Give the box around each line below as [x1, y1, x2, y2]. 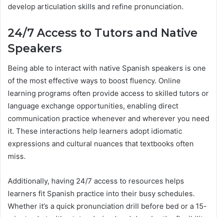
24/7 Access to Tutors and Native [8, 26, 198, 40]
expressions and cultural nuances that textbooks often [8, 139, 194, 148]
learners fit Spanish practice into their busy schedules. [8, 188, 195, 198]
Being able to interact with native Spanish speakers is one [8, 63, 206, 73]
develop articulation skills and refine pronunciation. [8, 2, 184, 12]
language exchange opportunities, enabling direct [8, 101, 178, 110]
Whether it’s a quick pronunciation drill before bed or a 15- [8, 201, 207, 211]
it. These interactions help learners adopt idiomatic [8, 126, 182, 136]
